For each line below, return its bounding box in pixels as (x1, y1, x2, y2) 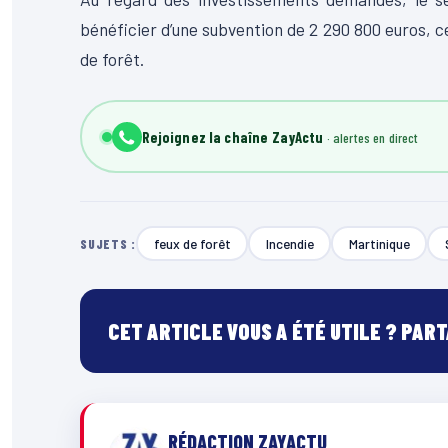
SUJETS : (80, 235, 137, 252)
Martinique (348, 234, 410, 252)
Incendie (265, 234, 314, 252)
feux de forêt (153, 234, 231, 252)
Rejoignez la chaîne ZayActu (141, 127, 324, 146)
